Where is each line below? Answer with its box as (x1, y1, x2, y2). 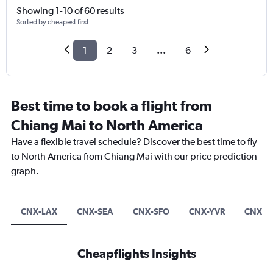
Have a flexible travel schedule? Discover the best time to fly (11, 136, 257, 148)
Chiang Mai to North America (11, 116, 203, 134)
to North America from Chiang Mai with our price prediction (11, 151, 257, 163)
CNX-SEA (77, 207, 113, 217)
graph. (11, 165, 39, 177)
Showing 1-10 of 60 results (16, 5, 124, 17)
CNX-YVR (189, 207, 225, 217)
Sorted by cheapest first (16, 18, 89, 27)
